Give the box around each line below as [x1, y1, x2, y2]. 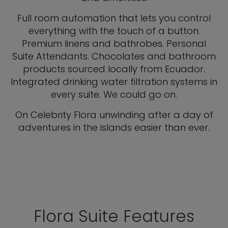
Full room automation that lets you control [17, 12, 211, 25]
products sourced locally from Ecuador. [23, 63, 205, 76]
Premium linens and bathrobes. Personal [22, 37, 206, 50]
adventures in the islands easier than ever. [18, 121, 210, 134]
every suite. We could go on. [51, 88, 177, 101]
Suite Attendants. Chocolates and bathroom [12, 50, 216, 63]
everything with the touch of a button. [28, 24, 200, 38]
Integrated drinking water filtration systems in [11, 75, 217, 89]
